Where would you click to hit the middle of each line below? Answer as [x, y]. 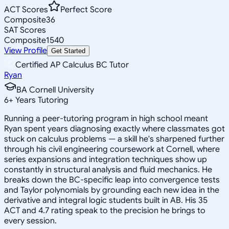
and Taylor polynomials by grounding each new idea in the [112, 190]
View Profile [26, 50]
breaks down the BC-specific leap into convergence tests [112, 180]
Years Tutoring [41, 100]
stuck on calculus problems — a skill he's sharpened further [114, 139]
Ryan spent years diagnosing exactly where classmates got [114, 129]
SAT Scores [25, 30]
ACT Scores [26, 9]
